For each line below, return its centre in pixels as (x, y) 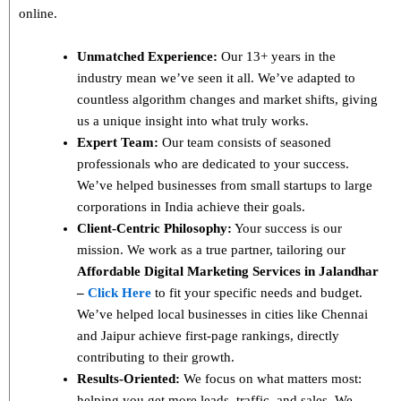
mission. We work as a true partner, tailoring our (211, 249)
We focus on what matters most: (271, 378)
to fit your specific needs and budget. (257, 292)
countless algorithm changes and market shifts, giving (227, 99)
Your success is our (287, 228)
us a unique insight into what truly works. (193, 120)
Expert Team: (118, 142)
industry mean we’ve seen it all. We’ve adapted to (216, 77)
